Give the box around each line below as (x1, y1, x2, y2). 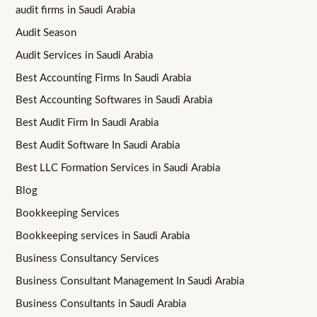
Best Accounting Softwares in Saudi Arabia (16, 95, 213, 106)
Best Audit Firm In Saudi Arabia (16, 117, 159, 129)
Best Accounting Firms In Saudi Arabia (16, 72, 192, 83)
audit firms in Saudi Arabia (16, 4, 136, 16)
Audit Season (16, 27, 77, 38)
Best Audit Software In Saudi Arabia (16, 140, 180, 151)
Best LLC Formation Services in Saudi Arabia (16, 163, 221, 174)
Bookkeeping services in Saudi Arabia (16, 231, 190, 242)
